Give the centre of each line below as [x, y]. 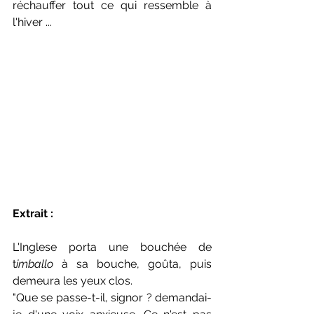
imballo [35, 264]
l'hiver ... [32, 22]
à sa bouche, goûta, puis [132, 264]
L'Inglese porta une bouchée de [112, 247]
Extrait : [34, 214]
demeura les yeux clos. [74, 281]
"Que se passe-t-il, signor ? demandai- [112, 298]
